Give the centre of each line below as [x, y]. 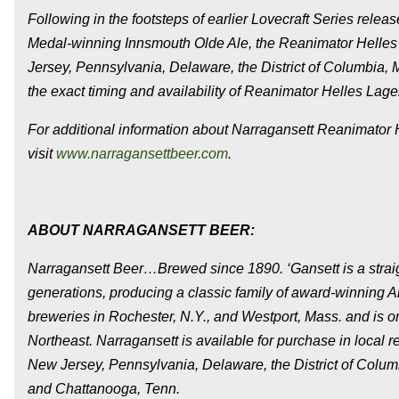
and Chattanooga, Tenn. [104, 388]
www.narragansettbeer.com [142, 153]
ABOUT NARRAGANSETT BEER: [141, 230]
